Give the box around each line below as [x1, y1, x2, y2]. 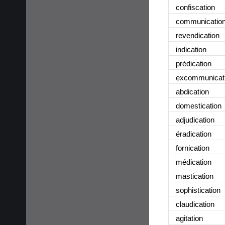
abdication [176, 87, 209, 96]
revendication [176, 31, 219, 40]
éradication [176, 129, 211, 138]
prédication [176, 59, 211, 68]
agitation [176, 213, 203, 222]
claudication [176, 199, 214, 208]
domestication [176, 101, 221, 110]
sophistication [176, 185, 220, 194]
